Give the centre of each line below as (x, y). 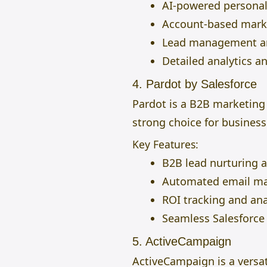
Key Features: (165, 144)
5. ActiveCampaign (182, 241)
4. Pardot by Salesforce (195, 84)
